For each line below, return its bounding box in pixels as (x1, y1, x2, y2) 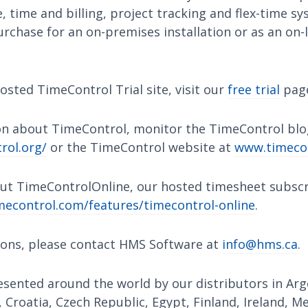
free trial (228, 81, 280, 98)
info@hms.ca (222, 236, 298, 252)
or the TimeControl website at (47, 139, 234, 155)
